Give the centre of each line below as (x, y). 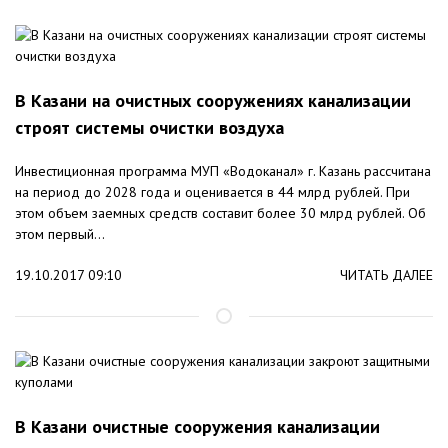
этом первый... (60, 234)
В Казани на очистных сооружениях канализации (213, 101)
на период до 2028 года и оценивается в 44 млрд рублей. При (212, 192)
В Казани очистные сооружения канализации (197, 427)
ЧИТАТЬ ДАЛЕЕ (386, 275)
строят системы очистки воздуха (149, 128)
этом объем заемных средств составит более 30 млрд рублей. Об (220, 213)
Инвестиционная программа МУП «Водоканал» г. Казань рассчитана (223, 171)
